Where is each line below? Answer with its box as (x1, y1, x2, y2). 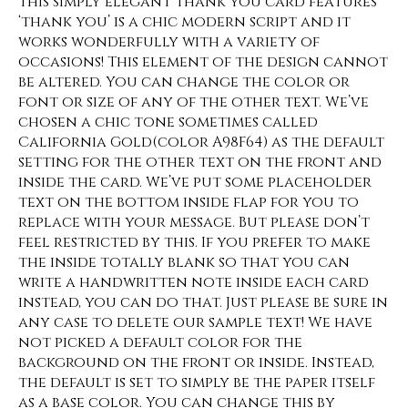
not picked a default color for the (18, 332, 302, 352)
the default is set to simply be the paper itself (18, 372, 375, 393)
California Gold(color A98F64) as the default (18, 132, 384, 152)
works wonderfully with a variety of (18, 32, 320, 52)
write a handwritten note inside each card (18, 272, 369, 292)
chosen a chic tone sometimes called (18, 112, 318, 132)
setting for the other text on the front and (18, 152, 382, 172)
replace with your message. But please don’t (18, 212, 370, 232)
